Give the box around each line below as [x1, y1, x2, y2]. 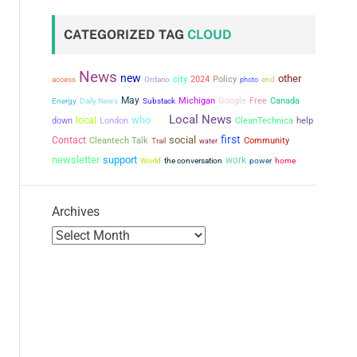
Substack [143, 96, 175, 105]
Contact [52, 135, 86, 146]
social [169, 134, 196, 146]
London [100, 116, 128, 126]
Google [218, 96, 246, 106]
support [103, 154, 137, 166]
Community [244, 135, 289, 146]
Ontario [144, 75, 170, 84]
